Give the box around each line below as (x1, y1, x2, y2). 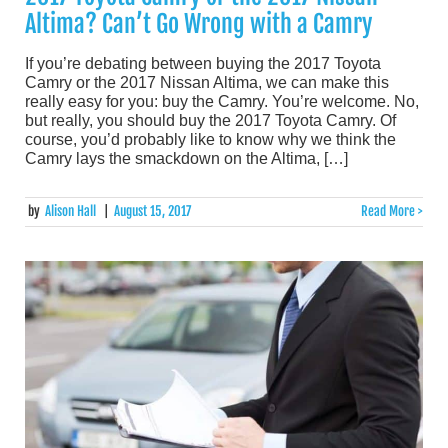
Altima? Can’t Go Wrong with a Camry (25, 9, 373, 39)
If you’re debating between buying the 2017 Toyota (25, 55, 381, 72)
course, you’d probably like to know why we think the (25, 131, 396, 148)
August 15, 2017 (113, 203, 191, 220)
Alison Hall (45, 203, 97, 220)
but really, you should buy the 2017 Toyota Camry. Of (25, 112, 396, 129)
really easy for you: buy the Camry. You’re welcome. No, (25, 93, 419, 110)
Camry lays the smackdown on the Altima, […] (25, 150, 348, 167)
